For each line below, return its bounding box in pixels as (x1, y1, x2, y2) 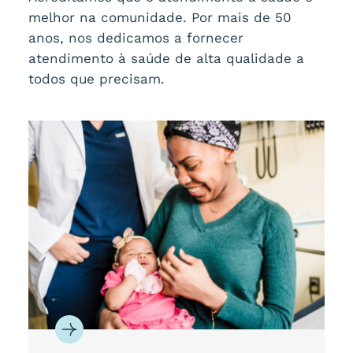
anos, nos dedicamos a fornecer (28, 29, 243, 46)
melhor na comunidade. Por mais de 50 (28, 9, 292, 25)
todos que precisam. (28, 70, 165, 87)
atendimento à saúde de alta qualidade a (28, 50, 304, 66)
